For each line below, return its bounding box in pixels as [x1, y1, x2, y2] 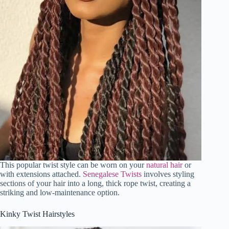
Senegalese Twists [83, 169, 142, 178]
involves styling [142, 169, 194, 178]
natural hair [146, 160, 182, 169]
